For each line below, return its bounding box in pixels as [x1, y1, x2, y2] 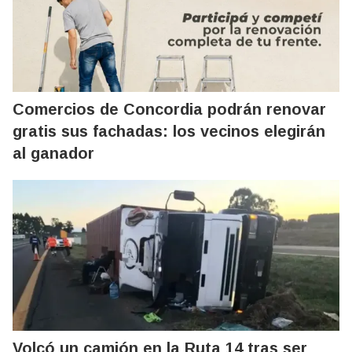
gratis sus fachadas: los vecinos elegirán [13, 122, 325, 140]
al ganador [13, 144, 94, 162]
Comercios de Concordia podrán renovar [13, 100, 326, 118]
